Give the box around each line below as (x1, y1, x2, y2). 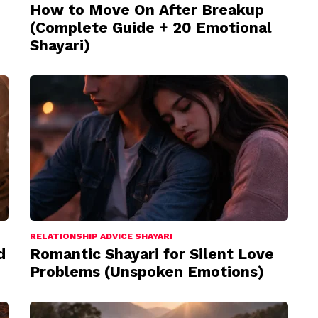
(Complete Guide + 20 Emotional (30, 18, 272, 36)
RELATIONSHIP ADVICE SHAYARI (30, 231, 172, 241)
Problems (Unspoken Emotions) (30, 262, 264, 280)
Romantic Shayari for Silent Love (30, 244, 274, 263)
